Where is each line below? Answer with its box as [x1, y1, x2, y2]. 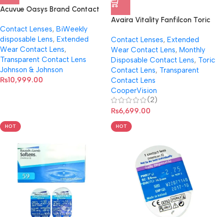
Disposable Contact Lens [111, 56, 194, 64]
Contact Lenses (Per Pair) [111, 26, 194, 34]
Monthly [179, 46, 205, 54]
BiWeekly [56, 25, 88, 33]
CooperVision [111, 86, 157, 95]
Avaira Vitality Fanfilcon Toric [111, 15, 210, 24]
